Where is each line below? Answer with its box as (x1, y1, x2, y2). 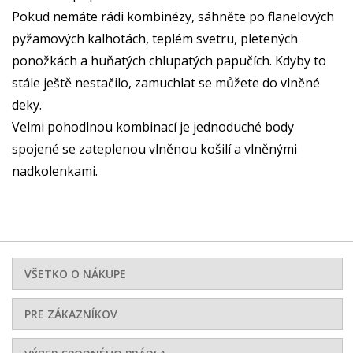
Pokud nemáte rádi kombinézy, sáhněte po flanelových (12, 7, 334, 25)
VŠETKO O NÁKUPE (24, 266, 126, 281)
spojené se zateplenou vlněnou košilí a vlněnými (12, 139, 297, 158)
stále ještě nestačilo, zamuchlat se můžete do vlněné (12, 73, 320, 91)
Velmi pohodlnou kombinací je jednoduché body (12, 117, 294, 136)
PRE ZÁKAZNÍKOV (24, 306, 117, 321)
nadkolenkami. (12, 162, 101, 180)
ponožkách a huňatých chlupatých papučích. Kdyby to (12, 51, 326, 69)
